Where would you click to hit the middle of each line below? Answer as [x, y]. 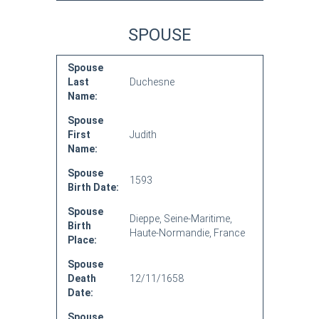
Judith [143, 135]
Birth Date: [93, 187]
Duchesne [152, 82]
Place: [82, 240]
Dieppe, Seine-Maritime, [181, 219]
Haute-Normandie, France [187, 233]
